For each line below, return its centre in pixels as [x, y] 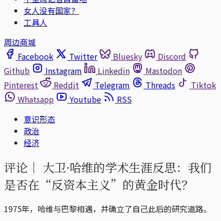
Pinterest [21, 85]
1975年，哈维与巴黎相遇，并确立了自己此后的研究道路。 [108, 208]
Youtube [85, 99]
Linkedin [114, 71]
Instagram [64, 71]
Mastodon [164, 71]
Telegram [112, 85]
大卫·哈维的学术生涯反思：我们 [126, 167]
